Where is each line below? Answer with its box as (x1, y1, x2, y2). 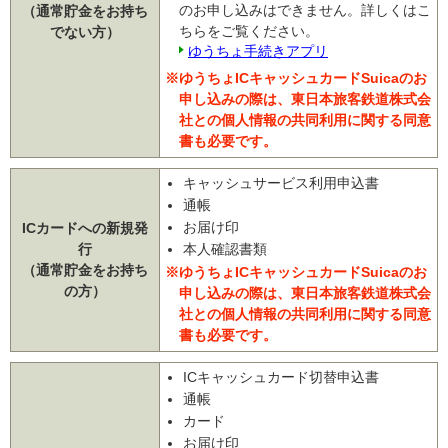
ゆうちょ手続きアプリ (188, 43, 328, 59)
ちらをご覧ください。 (179, 23, 319, 39)
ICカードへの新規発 (22, 220, 148, 236)
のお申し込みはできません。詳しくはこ (179, 2, 431, 18)
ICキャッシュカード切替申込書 (183, 369, 380, 385)
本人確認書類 (183, 241, 268, 257)
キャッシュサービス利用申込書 (183, 175, 380, 191)
